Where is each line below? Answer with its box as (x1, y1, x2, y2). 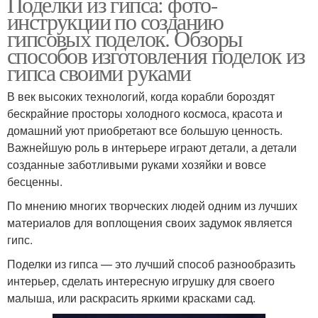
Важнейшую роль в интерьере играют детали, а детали (7, 138, 297, 155)
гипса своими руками (7, 56, 191, 87)
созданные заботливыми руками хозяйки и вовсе (7, 155, 266, 172)
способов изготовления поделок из (7, 39, 305, 70)
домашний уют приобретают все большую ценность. (7, 121, 283, 138)
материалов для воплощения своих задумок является (7, 214, 292, 231)
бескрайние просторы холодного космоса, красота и (7, 104, 283, 121)
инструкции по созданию (7, 5, 224, 36)
